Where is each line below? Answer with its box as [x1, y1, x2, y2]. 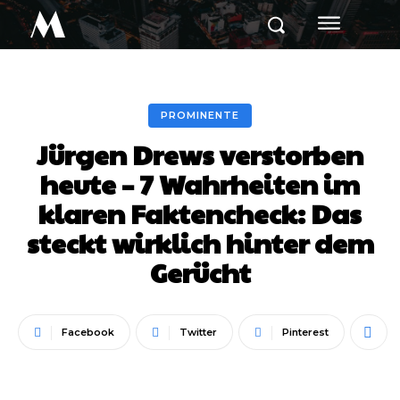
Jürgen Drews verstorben [37, 136, 363, 172]
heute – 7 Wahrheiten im [40, 165, 360, 202]
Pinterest [282, 326, 329, 338]
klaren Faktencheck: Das [38, 195, 362, 231]
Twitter [179, 326, 217, 338]
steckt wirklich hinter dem [26, 224, 374, 261]
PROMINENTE [161, 109, 239, 121]
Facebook [62, 326, 114, 338]
